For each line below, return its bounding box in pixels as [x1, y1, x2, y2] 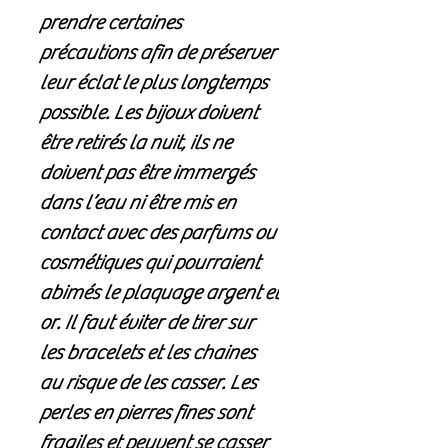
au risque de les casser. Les [39, 371, 256, 395]
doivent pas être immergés [39, 161, 254, 185]
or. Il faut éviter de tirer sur [39, 311, 253, 335]
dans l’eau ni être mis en [39, 191, 235, 215]
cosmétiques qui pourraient [39, 251, 259, 275]
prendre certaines [39, 11, 181, 35]
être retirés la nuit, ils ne [39, 131, 231, 155]
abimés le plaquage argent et [39, 281, 279, 305]
